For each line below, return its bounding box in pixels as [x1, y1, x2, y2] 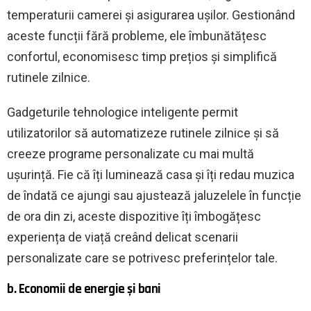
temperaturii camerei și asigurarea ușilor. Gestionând [7, 7, 295, 22]
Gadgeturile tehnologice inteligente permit [7, 104, 238, 119]
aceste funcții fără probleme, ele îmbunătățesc [7, 28, 267, 43]
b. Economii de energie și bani [7, 280, 161, 298]
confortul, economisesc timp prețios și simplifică [7, 49, 277, 64]
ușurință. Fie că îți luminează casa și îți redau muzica [7, 167, 294, 182]
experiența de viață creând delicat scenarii [7, 229, 238, 244]
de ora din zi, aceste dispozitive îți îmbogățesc [7, 208, 261, 224]
